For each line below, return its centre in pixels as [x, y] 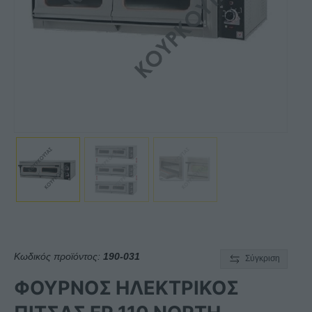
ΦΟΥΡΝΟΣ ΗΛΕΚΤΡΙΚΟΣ [126, 288]
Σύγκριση [263, 258]
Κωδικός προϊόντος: [58, 256]
